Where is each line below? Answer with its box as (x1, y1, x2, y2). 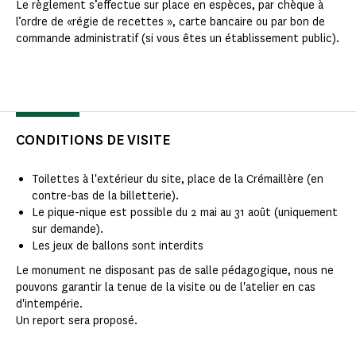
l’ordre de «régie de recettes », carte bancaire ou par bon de (16, 14, 325, 30)
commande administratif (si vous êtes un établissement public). (16, 31, 339, 47)
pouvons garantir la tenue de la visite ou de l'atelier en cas (16, 280, 315, 296)
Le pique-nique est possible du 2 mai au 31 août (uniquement (32, 205, 338, 221)
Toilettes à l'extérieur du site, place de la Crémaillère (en (32, 172, 323, 188)
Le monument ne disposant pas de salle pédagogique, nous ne (16, 263, 334, 279)
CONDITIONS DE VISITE (16, 130, 170, 150)
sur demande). (32, 222, 103, 238)
